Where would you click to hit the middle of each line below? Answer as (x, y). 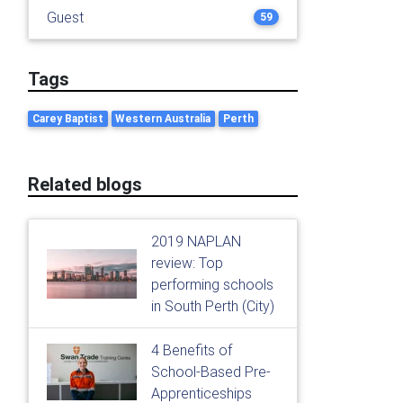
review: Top (187, 263)
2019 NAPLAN (196, 241)
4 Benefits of (192, 350)
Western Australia (163, 118)
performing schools (212, 284)
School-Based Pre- (211, 372)
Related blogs (85, 184)
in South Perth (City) (213, 306)
